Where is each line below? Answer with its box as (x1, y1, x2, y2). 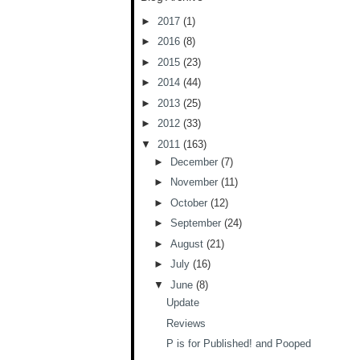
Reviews (166, 317, 207, 329)
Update (166, 297, 200, 309)
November (170, 176, 221, 189)
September (170, 217, 224, 230)
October (170, 196, 211, 209)
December (170, 155, 221, 168)
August (170, 237, 207, 250)
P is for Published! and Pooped (166, 337, 312, 350)
